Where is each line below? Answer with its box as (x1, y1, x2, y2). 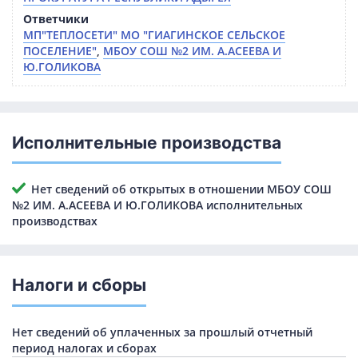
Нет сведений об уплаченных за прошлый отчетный (12, 324, 312, 340)
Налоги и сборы (12, 275, 146, 296)
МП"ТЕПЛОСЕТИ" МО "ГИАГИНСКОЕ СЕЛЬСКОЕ (23, 27, 285, 43)
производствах (12, 213, 97, 229)
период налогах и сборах (12, 340, 157, 356)
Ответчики (23, 11, 89, 27)
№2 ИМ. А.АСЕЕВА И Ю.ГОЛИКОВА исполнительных (12, 197, 303, 213)
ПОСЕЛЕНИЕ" (23, 43, 97, 59)
